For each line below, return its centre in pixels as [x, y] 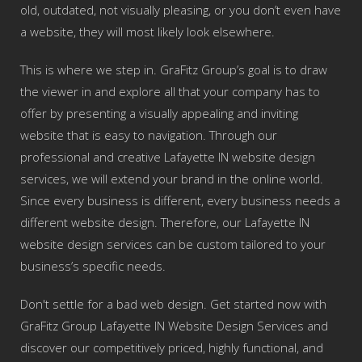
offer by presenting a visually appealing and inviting [159, 113]
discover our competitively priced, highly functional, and [172, 347]
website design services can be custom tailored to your [173, 244]
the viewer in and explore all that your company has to [170, 91]
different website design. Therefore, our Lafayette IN [165, 222]
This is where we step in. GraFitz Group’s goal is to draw [174, 69]
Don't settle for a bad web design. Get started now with [173, 304]
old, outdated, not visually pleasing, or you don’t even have [181, 10]
